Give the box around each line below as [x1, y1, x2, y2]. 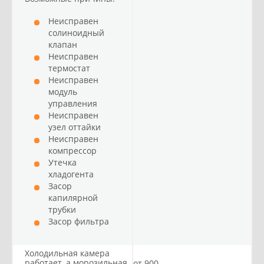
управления [48, 98, 100, 109]
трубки [48, 204, 76, 215]
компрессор [48, 145, 97, 156]
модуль [48, 86, 77, 97]
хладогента [48, 169, 94, 180]
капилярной [48, 192, 98, 203]
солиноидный [48, 27, 104, 38]
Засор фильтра [48, 216, 109, 227]
